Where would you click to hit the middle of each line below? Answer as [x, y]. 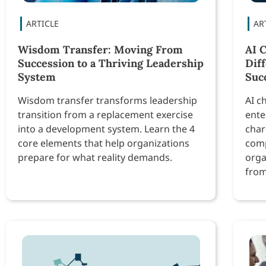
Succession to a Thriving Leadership [111, 64]
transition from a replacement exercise [105, 115]
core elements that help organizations [104, 143]
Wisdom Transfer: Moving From [100, 50]
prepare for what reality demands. [95, 158]
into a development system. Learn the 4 [106, 129]
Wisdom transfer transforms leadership [107, 101]
